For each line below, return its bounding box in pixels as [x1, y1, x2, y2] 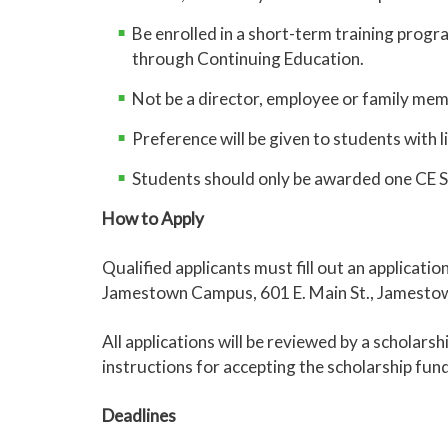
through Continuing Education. [132, 48, 364, 69]
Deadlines [102, 405, 176, 426]
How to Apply [102, 208, 204, 229]
